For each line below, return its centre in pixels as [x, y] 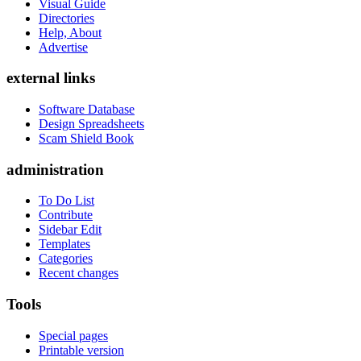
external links [51, 78]
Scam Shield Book [86, 138]
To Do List [66, 201]
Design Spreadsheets [91, 123]
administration [55, 169]
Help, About [70, 32]
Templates [64, 244]
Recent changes [79, 273]
